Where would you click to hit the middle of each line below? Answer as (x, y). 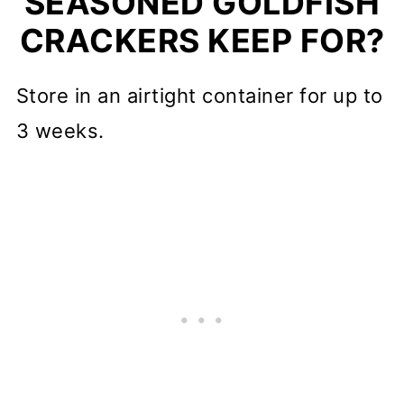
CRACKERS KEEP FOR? (202, 41)
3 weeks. (60, 131)
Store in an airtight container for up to (199, 96)
